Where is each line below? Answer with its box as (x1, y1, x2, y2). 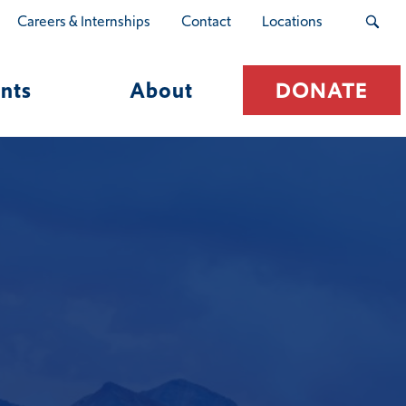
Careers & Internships (17, 10, 150, 32)
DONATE (275, 74, 368, 105)
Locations (262, 10, 323, 32)
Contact (181, 10, 231, 32)
